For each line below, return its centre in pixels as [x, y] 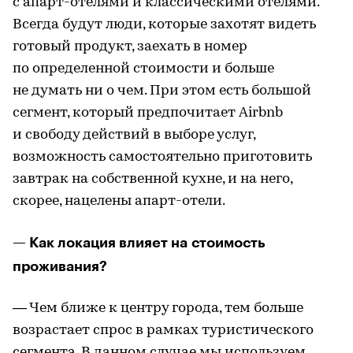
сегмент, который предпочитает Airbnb [148, 113]
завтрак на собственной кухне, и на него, [152, 179]
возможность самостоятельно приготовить [162, 157]
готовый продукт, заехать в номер [130, 47]
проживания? [60, 266]
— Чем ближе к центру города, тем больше [158, 308]
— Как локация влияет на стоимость [139, 243]
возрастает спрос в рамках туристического [163, 331]
